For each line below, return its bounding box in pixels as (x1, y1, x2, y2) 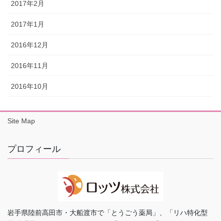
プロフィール (7, 144, 61, 154)
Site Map (7, 117, 35, 125)
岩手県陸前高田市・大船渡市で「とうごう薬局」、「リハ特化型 (7, 208, 208, 217)
